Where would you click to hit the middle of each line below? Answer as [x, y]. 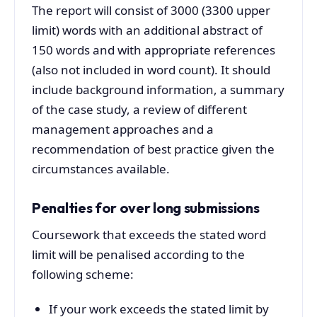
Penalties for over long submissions [146, 208]
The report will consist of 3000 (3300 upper [151, 11]
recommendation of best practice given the [153, 149]
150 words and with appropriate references [154, 50]
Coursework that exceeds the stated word [149, 235]
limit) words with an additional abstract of [147, 30]
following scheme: [83, 275]
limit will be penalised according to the [138, 255]
